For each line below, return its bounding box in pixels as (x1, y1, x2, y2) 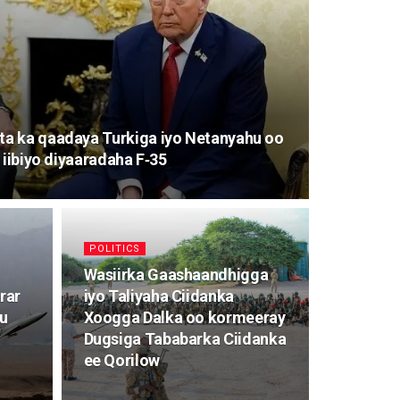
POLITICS (88, 243, 140, 254)
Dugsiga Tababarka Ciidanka (83, 329, 287, 348)
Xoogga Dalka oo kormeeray (83, 308, 286, 327)
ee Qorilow (83, 351, 160, 370)
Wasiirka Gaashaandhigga (83, 265, 269, 284)
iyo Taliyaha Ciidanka (83, 287, 234, 305)
